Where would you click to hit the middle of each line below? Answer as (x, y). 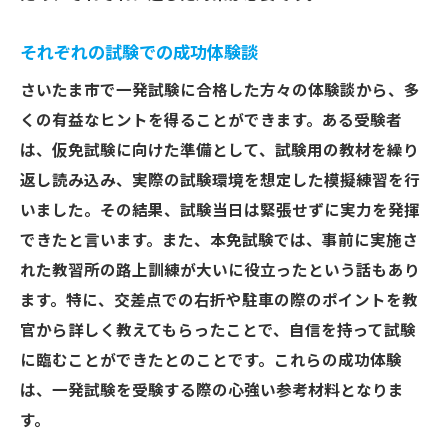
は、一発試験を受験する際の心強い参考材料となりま (212, 391)
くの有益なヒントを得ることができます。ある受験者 (211, 121)
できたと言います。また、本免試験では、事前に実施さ (219, 241)
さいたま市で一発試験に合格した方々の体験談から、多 (220, 91)
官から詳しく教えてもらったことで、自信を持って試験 (218, 331)
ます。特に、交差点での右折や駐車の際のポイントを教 (219, 301)
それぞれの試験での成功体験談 (139, 53)
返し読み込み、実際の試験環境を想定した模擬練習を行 (220, 181)
